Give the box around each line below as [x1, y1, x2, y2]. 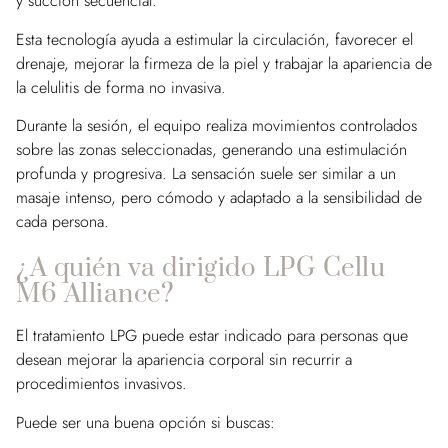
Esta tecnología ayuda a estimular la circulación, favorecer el [16, 27, 413, 51]
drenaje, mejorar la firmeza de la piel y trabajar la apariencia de [16, 51, 432, 75]
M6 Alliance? [16, 278, 174, 312]
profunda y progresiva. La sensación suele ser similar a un [16, 162, 396, 186]
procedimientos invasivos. [16, 372, 187, 396]
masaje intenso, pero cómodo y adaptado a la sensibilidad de [16, 186, 422, 210]
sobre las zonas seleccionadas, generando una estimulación [16, 138, 407, 162]
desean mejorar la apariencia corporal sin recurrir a [16, 348, 352, 372]
